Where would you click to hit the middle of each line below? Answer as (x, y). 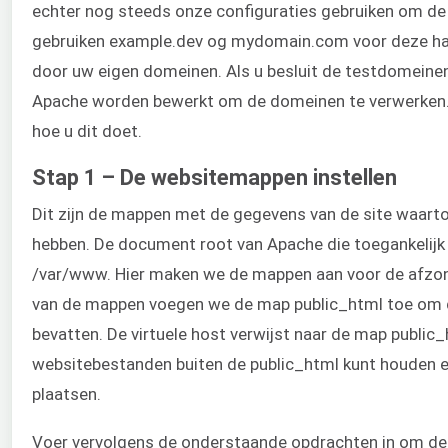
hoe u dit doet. (87, 131)
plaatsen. (66, 393)
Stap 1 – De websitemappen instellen (214, 177)
